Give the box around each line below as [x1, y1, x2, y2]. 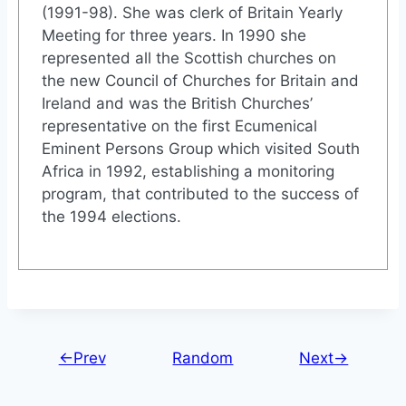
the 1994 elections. [42, 207, 182, 226]
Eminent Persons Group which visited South [42, 139, 361, 158]
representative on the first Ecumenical [42, 116, 318, 135]
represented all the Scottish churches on [42, 48, 337, 67]
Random [172, 348, 234, 367]
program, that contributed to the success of [42, 184, 360, 203]
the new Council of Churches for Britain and [42, 71, 360, 90]
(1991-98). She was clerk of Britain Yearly [42, 3, 343, 22]
